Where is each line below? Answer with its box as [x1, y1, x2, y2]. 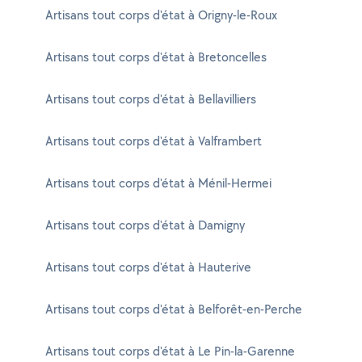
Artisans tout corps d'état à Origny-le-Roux [45, 6, 277, 23]
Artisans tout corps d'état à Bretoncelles [45, 48, 267, 65]
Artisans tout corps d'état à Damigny [45, 217, 245, 234]
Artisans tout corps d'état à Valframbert [45, 133, 262, 149]
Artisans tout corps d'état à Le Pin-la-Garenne [45, 343, 295, 360]
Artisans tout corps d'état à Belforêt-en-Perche [45, 301, 302, 318]
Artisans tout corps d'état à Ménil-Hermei [45, 175, 271, 192]
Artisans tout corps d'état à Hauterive [45, 259, 251, 276]
